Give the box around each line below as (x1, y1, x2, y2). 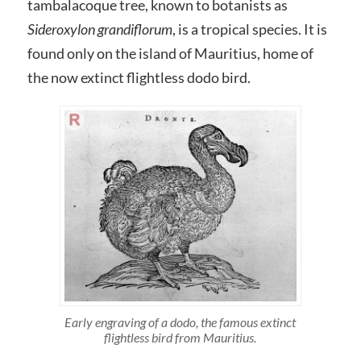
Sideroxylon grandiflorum (27, 20, 172, 38)
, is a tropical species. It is (172, 20, 327, 38)
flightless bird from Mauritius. (104, 329, 257, 345)
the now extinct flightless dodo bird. (27, 68, 251, 86)
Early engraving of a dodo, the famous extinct (64, 313, 297, 330)
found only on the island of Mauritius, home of (27, 44, 313, 62)
